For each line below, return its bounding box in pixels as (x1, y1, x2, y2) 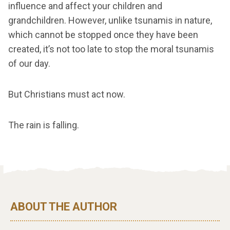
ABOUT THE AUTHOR (10, 200, 117, 214)
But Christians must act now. (8, 89, 125, 100)
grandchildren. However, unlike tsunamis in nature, (8, 15, 212, 26)
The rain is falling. (8, 120, 79, 131)
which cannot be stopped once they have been (8, 29, 198, 41)
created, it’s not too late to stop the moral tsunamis (8, 44, 214, 55)
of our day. (8, 58, 50, 69)
